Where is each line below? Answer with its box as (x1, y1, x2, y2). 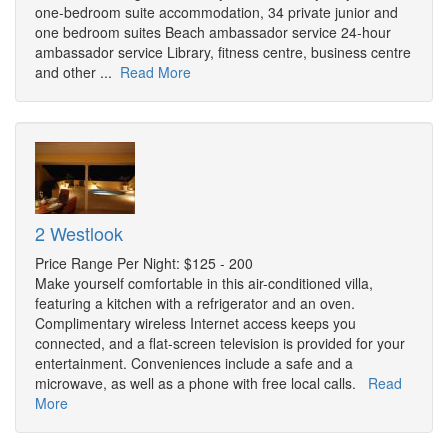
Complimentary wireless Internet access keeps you (35, 313, 356, 334)
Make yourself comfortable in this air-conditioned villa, (35, 273, 373, 294)
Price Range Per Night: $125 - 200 (35, 253, 253, 274)
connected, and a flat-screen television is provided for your (35, 333, 405, 354)
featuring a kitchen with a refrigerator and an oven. (35, 293, 355, 314)
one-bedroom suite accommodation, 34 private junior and (35, 2, 398, 23)
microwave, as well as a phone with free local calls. (35, 373, 368, 394)
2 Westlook (35, 220, 123, 247)
